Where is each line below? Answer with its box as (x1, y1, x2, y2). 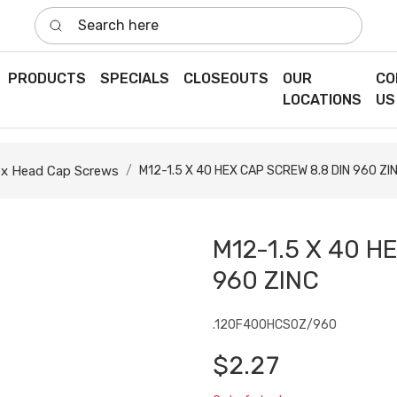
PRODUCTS (7, 70, 86, 88)
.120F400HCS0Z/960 (213, 317, 337, 333)
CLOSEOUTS (183, 70, 269, 88)
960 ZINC (213, 266, 319, 296)
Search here (34, 8, 115, 25)
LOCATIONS (282, 91, 362, 109)
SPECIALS (99, 70, 169, 88)
